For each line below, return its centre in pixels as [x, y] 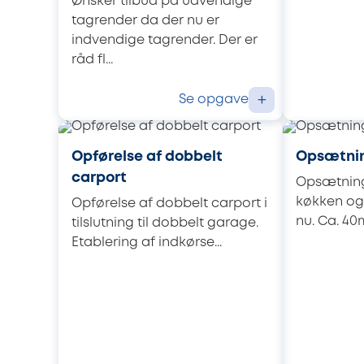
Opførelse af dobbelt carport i [169, 203]
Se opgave [214, 99]
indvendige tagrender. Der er [165, 40]
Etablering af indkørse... [147, 242]
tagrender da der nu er [145, 20]
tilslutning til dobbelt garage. [165, 223]
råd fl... [92, 59]
